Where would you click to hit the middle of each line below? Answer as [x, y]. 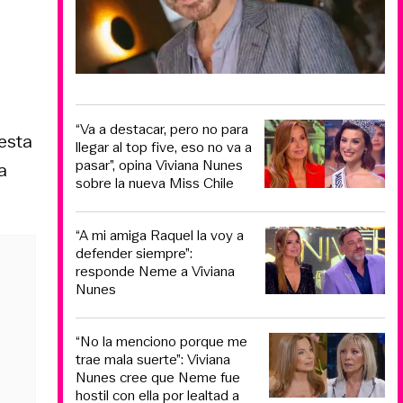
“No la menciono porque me [161, 341]
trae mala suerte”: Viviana [153, 359]
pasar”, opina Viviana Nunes [159, 165]
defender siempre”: [134, 254]
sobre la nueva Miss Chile [155, 183]
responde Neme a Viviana [155, 272]
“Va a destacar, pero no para [162, 129]
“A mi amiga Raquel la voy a [160, 236]
